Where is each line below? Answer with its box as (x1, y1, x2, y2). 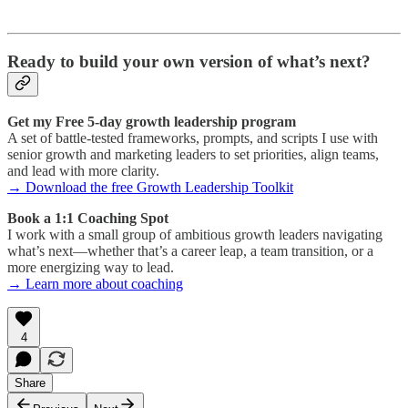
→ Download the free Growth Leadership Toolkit (7, 178, 293, 195)
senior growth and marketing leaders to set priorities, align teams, (7, 146, 379, 162)
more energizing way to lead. (7, 259, 174, 275)
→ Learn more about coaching (7, 275, 183, 291)
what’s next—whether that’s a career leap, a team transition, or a (7, 242, 373, 259)
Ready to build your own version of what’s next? (7, 51, 371, 71)
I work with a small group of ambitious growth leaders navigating (7, 226, 382, 242)
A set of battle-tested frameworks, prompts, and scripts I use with (7, 129, 378, 146)
